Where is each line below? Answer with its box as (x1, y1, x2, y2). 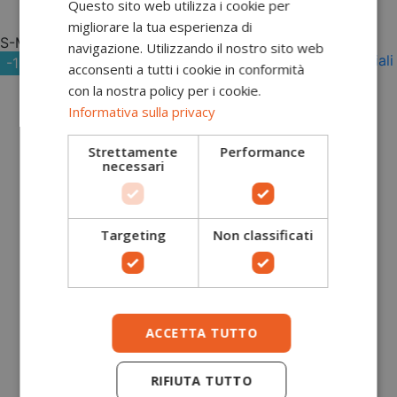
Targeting (100, 226, 167, 244)
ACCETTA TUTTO (145, 324, 258, 341)
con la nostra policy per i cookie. (68, 82, 261, 99)
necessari (102, 157, 165, 175)
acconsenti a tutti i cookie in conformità (68, 60, 305, 78)
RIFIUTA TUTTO (151, 372, 253, 389)
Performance (220, 143, 306, 160)
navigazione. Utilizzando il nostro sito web (68, 39, 324, 57)
